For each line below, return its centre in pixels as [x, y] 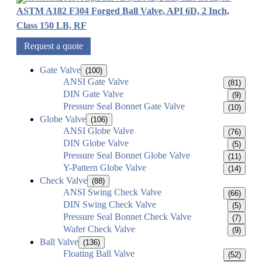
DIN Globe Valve [96, 143]
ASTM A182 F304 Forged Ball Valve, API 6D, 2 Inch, [123, 11]
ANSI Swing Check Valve [112, 192]
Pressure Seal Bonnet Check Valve [127, 217]
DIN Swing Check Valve [110, 205]
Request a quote [54, 46]
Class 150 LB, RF [51, 26]
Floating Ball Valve [99, 254]
